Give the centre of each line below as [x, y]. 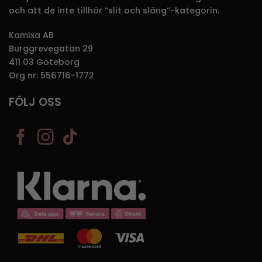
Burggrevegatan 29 [51, 48]
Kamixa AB [31, 35]
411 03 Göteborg [44, 62]
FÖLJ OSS [35, 102]
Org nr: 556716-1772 [51, 75]
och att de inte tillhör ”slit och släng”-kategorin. [114, 11]
